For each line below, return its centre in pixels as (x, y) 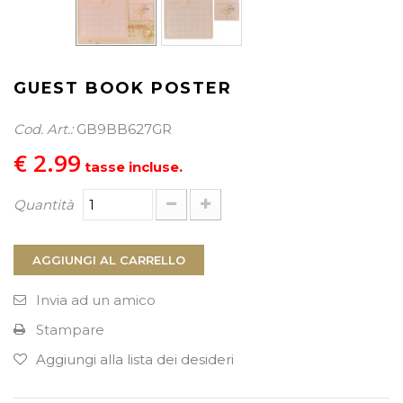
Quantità (44, 205)
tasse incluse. (132, 167)
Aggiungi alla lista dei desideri (135, 359)
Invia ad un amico (96, 300)
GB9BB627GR (124, 129)
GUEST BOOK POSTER (123, 88)
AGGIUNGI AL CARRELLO (109, 260)
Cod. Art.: (43, 129)
